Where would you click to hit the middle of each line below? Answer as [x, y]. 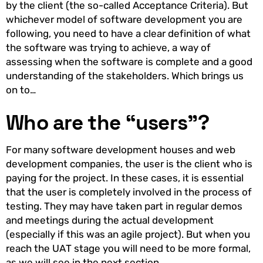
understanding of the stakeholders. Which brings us [125, 76]
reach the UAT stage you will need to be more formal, [128, 249]
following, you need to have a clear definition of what [128, 34]
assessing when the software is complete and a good [129, 62]
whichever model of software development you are [124, 20]
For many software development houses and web [121, 150]
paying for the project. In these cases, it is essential [125, 178]
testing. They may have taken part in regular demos [124, 206]
